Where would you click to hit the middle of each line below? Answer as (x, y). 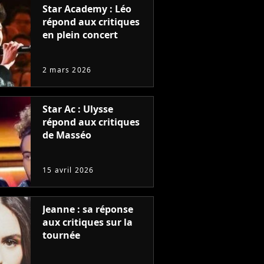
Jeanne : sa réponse (88, 209)
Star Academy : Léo (87, 9)
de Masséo (67, 135)
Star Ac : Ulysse (78, 109)
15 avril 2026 (68, 170)
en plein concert (80, 35)
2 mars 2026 (67, 70)
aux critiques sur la (88, 222)
